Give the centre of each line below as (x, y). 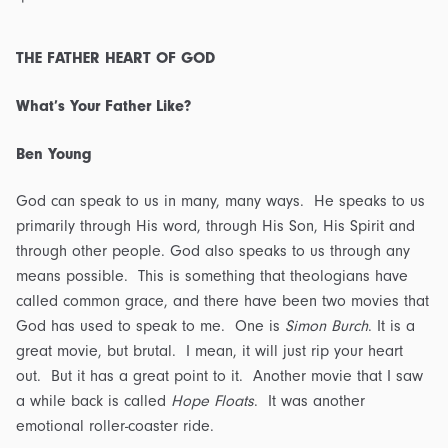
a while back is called (93, 401)
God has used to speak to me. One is (150, 326)
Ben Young (54, 153)
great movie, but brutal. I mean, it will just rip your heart (209, 351)
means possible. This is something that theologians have (212, 276)
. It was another (309, 401)
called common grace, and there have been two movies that (222, 301)
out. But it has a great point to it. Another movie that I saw (219, 376)
